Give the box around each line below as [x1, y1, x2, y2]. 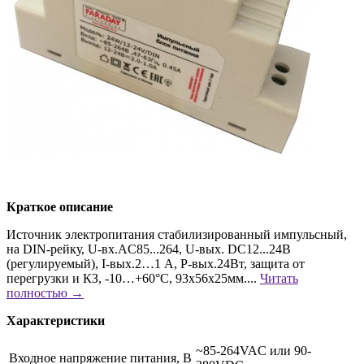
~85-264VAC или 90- [196, 343, 311, 357]
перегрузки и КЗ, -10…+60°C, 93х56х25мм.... [6, 271, 260, 285]
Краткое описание [6, 199, 113, 214]
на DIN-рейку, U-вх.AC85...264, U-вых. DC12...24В [6, 241, 291, 256]
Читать [260, 271, 298, 285]
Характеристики [6, 313, 105, 327]
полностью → [6, 285, 84, 300]
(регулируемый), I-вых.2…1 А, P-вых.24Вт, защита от [6, 256, 305, 271]
